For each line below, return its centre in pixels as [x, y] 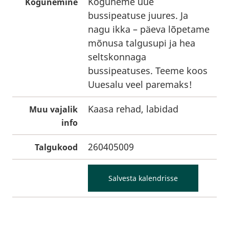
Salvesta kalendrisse [143, 178]
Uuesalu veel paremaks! [140, 84]
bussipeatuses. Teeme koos [148, 71]
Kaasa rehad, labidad [133, 109]
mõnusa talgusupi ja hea [142, 43]
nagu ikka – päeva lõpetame [149, 29]
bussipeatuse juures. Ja [138, 15]
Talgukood [56, 147]
